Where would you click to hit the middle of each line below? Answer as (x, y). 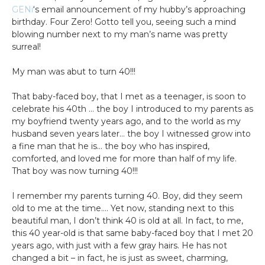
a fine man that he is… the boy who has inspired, (111, 146)
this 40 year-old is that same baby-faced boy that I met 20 (132, 233)
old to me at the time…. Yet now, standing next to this (123, 209)
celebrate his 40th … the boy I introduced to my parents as (132, 109)
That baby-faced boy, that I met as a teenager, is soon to (129, 97)
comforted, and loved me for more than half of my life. (124, 159)
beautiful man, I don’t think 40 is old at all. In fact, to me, (127, 221)
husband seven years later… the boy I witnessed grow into (131, 134)
